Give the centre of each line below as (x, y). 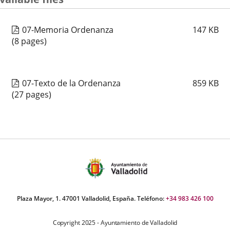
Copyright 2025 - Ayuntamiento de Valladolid (115, 222)
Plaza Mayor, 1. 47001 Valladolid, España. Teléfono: (91, 198)
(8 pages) (29, 41)
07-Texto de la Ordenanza (71, 83)
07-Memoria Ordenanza (68, 30)
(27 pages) (31, 94)
